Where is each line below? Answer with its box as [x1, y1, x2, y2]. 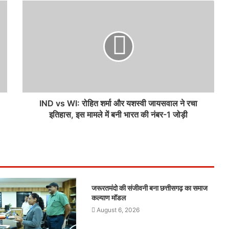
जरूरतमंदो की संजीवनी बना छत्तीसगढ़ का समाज [91, 184, 208, 192]
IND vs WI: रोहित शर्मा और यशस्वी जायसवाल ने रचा [39, 98, 197, 108]
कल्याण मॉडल [91, 193, 126, 202]
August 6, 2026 [96, 206, 140, 214]
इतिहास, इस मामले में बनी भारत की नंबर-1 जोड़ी [49, 109, 188, 120]
